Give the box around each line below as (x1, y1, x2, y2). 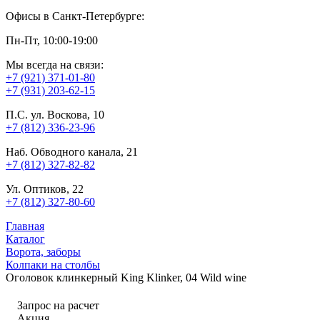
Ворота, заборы (6, 245, 81, 258)
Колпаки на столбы (6, 258, 100, 271)
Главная (6, 219, 44, 232)
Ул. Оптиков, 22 (6, 182, 84, 195)
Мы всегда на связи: (6, 58, 104, 71)
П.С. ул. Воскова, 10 (6, 108, 104, 121)
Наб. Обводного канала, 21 (6, 145, 138, 158)
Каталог (6, 232, 45, 245)
